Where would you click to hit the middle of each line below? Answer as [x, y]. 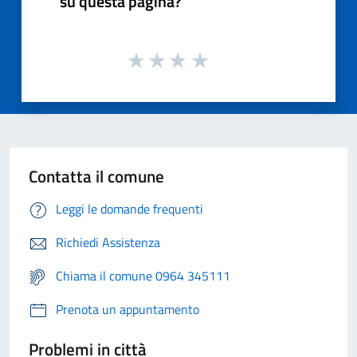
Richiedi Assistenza [108, 243]
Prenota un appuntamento [127, 310]
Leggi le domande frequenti [129, 209]
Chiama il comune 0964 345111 [143, 276]
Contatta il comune [96, 177]
